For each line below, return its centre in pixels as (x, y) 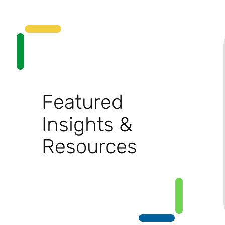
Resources (89, 146)
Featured (82, 102)
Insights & (87, 124)
